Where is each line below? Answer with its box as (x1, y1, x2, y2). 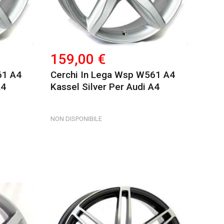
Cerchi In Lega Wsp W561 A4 (50, 68, 175, 80)
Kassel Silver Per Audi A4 (50, 80, 160, 92)
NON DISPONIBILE (50, 114, 102, 122)
